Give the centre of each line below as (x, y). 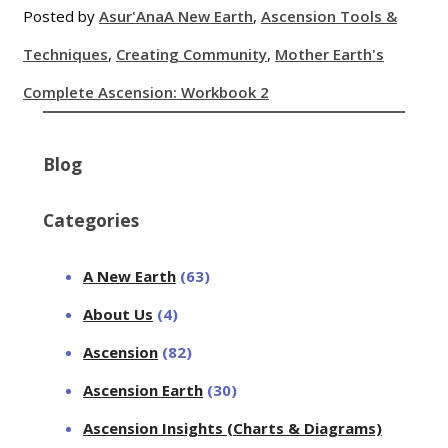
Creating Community (191, 53)
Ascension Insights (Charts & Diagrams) (233, 427)
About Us (118, 313)
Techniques (65, 53)
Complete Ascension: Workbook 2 (146, 91)
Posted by (61, 15)
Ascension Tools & (329, 15)
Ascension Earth (143, 389)
